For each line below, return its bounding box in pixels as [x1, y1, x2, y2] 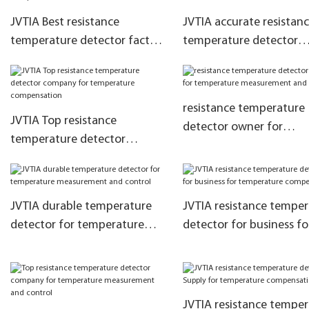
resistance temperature [182, 101, 305, 115]
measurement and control [10, 237, 147, 251]
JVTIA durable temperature [10, 200, 152, 214]
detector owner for [182, 120, 283, 134]
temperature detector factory [10, 34, 166, 48]
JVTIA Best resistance [10, 15, 119, 29]
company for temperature [10, 151, 147, 165]
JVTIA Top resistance [10, 114, 117, 128]
